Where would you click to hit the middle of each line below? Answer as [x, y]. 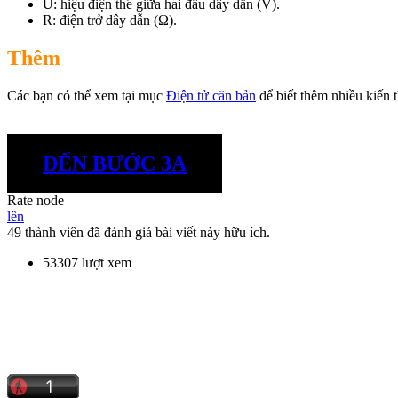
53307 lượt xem [87, 263]
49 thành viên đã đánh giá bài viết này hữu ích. [139, 233]
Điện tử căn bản [211, 95]
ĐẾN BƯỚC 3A [115, 163]
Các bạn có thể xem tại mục [87, 95]
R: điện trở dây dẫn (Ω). [110, 20]
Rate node [36, 201]
